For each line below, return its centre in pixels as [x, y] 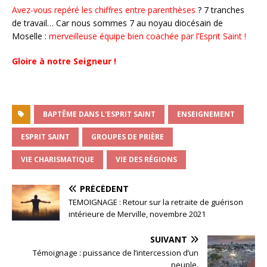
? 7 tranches [220, 10]
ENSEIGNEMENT [206, 114]
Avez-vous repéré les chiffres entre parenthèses [104, 10]
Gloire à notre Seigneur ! [64, 61]
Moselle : [30, 36]
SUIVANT [169, 239]
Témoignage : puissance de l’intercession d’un [116, 252]
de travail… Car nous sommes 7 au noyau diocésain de [117, 23]
